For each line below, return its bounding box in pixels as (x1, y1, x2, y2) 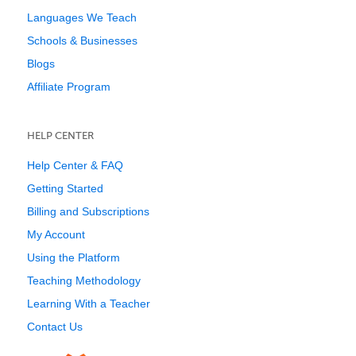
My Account (27, 228, 85, 241)
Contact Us (27, 320, 83, 333)
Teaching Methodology (27, 274, 141, 287)
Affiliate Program (27, 80, 110, 93)
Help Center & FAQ (27, 159, 123, 172)
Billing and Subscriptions (27, 205, 149, 218)
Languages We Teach (27, 11, 137, 24)
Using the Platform (27, 251, 120, 264)
